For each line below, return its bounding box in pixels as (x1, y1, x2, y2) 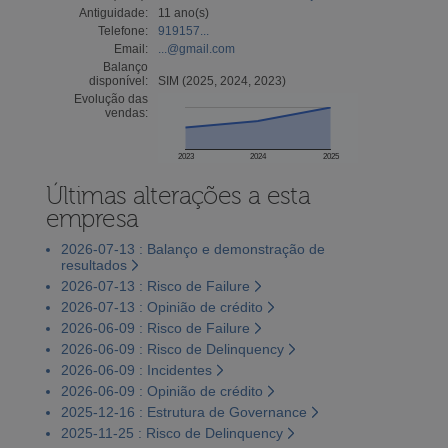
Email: (113, 41, 148, 56)
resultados (60, 256, 127, 273)
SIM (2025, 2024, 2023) (157, 73, 286, 88)
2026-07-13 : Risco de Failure (60, 277, 250, 294)
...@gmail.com (157, 41, 235, 56)
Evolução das (73, 91, 148, 106)
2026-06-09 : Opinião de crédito (60, 382, 263, 399)
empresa (45, 204, 139, 233)
